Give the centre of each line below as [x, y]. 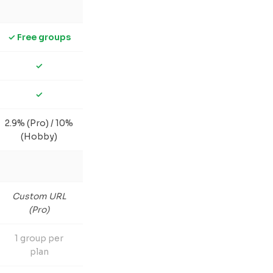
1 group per [39, 238]
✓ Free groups [39, 37]
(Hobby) [39, 136]
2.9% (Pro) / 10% [39, 123]
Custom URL [39, 196]
